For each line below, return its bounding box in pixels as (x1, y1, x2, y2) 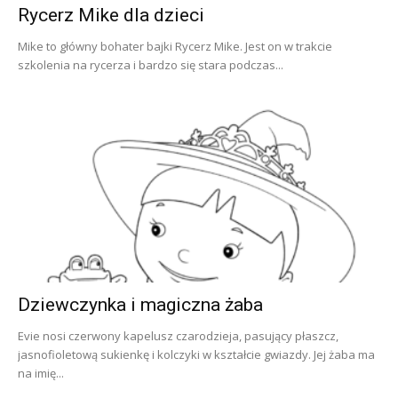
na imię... (18, 364, 64, 381)
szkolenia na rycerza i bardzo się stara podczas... (18, 57, 283, 74)
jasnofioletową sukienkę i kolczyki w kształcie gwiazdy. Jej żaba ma (18, 346, 375, 362)
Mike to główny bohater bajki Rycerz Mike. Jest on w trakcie (18, 38, 332, 55)
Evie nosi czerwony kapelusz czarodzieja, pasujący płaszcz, (18, 327, 338, 344)
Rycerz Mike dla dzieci (18, 4, 204, 27)
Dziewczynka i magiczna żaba (18, 293, 263, 315)
